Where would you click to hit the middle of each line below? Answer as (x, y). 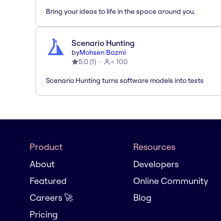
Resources (154, 147)
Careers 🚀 (51, 198)
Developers (156, 164)
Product (46, 147)
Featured (48, 181)
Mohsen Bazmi (103, 52)
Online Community (171, 181)
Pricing (44, 214)
